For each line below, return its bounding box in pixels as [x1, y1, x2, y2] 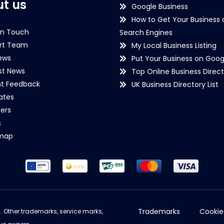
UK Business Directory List [131, 79, 218, 89]
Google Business [131, 1, 188, 11]
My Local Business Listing [131, 40, 216, 50]
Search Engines [119, 27, 172, 37]
